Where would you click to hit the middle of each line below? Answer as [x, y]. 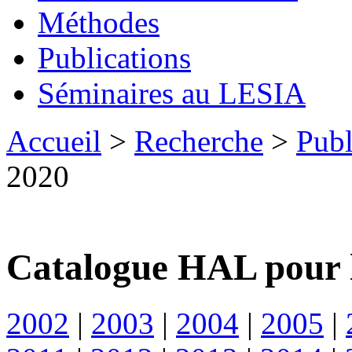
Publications [114, 58]
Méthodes [99, 22]
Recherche [199, 141]
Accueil [54, 141]
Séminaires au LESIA [172, 93]
